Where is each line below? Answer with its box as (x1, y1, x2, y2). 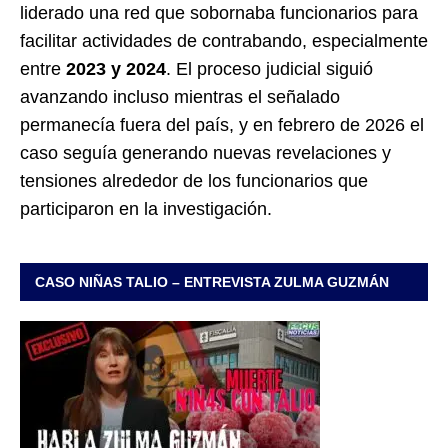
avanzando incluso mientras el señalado (20, 86, 340, 107)
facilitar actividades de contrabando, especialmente (20, 30, 428, 51)
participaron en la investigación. (20, 198, 272, 219)
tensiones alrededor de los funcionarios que (20, 170, 368, 191)
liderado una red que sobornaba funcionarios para (20, 2, 418, 23)
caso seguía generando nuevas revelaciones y (20, 142, 391, 163)
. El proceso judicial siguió (166, 58, 373, 79)
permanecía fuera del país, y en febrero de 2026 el (20, 114, 424, 135)
